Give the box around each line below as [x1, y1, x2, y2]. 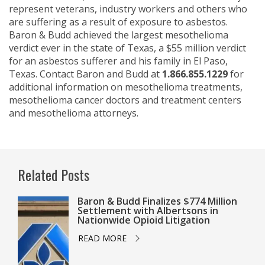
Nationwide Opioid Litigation [77, 214, 210, 227]
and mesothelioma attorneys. [9, 106, 138, 119]
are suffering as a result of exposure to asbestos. [9, 15, 228, 28]
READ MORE [77, 232, 127, 244]
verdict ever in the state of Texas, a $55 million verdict [9, 41, 246, 54]
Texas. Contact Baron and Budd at [9, 67, 162, 80]
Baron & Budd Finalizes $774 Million [77, 195, 237, 208]
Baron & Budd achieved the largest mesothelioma [9, 28, 228, 41]
